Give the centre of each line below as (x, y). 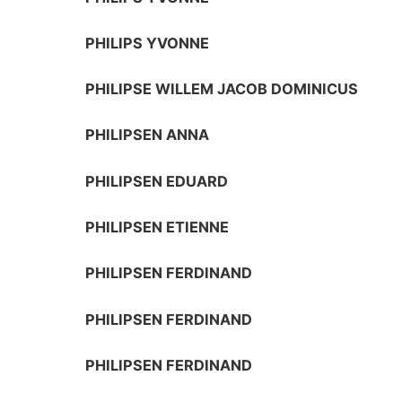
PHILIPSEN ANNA (148, 135)
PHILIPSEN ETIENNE (157, 227)
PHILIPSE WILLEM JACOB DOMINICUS (222, 89)
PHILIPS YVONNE (148, 43)
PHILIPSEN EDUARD (157, 181)
